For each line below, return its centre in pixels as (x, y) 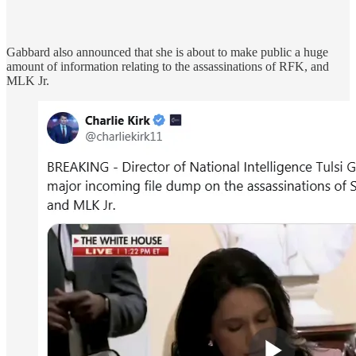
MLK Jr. (28, 80)
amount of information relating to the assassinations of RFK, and (168, 66)
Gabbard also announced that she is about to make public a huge (167, 52)
